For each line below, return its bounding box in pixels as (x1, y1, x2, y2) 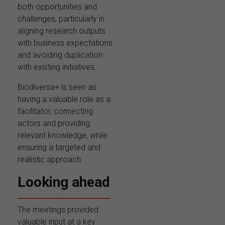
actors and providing (18, 118, 90, 128)
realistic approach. (18, 154, 83, 164)
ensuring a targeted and (18, 142, 100, 152)
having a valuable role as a (18, 94, 110, 104)
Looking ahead (18, 173, 110, 190)
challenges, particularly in (18, 14, 104, 24)
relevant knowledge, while (18, 130, 107, 140)
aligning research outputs (18, 26, 105, 36)
